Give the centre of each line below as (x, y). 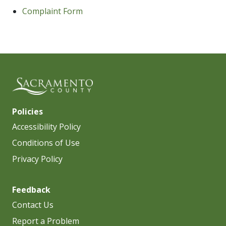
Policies (27, 111)
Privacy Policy (37, 159)
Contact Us (33, 205)
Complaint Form (52, 11)
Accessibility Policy (46, 126)
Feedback (31, 189)
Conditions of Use (46, 143)
